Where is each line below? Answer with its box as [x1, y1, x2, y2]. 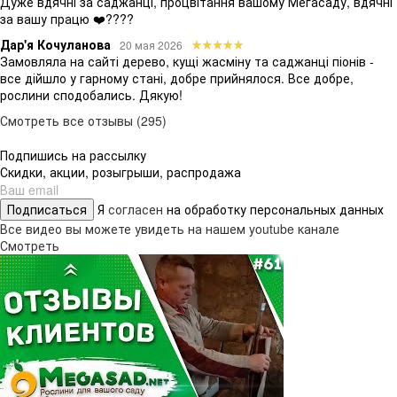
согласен [108, 199, 167, 218]
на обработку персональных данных [167, 199, 384, 218]
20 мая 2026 [120, 36, 183, 52]
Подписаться [7, 199, 87, 218]
